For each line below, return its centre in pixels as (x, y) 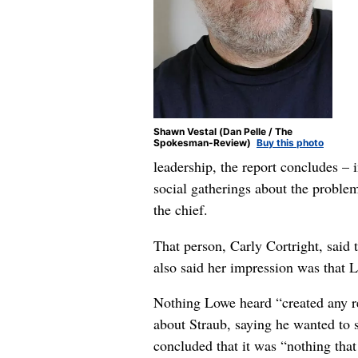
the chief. (181, 209)
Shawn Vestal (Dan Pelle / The (223, 132)
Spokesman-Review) (203, 143)
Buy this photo (290, 143)
